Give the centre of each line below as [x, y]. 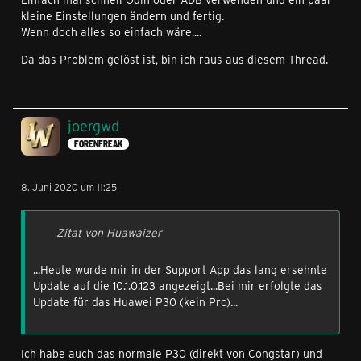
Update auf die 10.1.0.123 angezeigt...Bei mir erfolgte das [178, 286]
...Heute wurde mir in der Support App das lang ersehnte [180, 270]
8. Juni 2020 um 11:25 [69, 187]
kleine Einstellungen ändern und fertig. [122, 16]
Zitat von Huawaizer [109, 232]
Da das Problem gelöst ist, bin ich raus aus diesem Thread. [174, 59]
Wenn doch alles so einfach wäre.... [111, 32]
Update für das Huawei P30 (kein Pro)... [135, 302]
